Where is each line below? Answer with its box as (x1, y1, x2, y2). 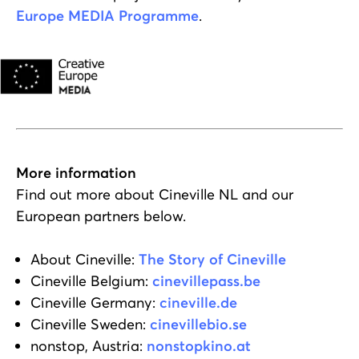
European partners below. (16, 206, 186, 225)
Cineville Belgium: (30, 271, 152, 290)
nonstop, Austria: (30, 336, 147, 355)
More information (16, 163, 136, 182)
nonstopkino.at (147, 336, 251, 355)
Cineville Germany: (30, 292, 159, 312)
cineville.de (159, 292, 237, 312)
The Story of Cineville (139, 249, 286, 268)
